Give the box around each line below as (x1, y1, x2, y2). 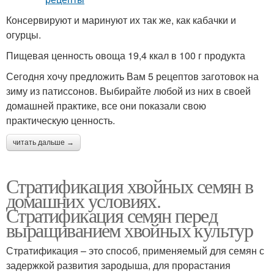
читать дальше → (13, 138, 74, 147)
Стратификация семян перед (6, 202, 217, 229)
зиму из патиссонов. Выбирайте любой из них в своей (6, 84, 251, 98)
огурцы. (6, 28, 41, 42)
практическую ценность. (6, 113, 115, 128)
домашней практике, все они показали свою (6, 98, 206, 113)
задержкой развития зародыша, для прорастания (6, 258, 231, 273)
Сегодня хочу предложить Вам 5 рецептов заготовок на (6, 69, 259, 84)
